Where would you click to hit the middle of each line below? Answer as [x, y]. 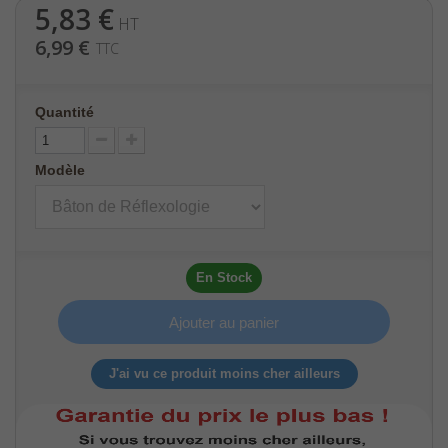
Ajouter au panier [223, 322]
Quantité [64, 112]
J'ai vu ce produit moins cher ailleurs [224, 373]
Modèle [62, 170]
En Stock [224, 277]
